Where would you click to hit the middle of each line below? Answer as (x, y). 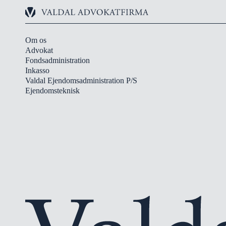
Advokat (39, 50)
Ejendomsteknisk (52, 91)
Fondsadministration (58, 60)
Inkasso (37, 70)
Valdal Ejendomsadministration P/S (81, 80)
